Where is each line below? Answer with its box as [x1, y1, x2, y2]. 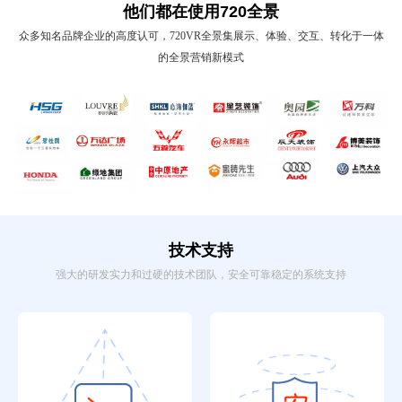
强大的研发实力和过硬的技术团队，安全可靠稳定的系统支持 [56, 267, 346, 281]
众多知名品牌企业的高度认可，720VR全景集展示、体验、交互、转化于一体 [18, 30, 384, 43]
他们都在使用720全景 [123, 3, 279, 22]
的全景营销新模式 [158, 51, 244, 65]
